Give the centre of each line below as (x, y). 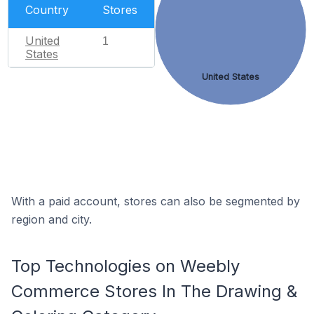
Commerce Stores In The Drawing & (154, 291)
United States (231, 77)
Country (47, 9)
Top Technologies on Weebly (125, 266)
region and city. (52, 219)
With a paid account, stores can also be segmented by (156, 201)
